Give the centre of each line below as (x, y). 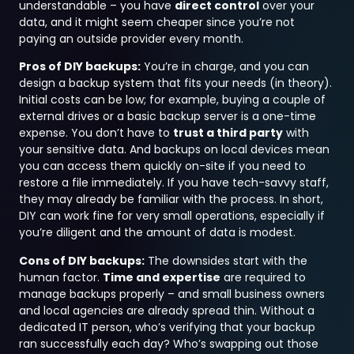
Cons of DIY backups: (82, 260)
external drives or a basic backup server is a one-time (168, 117)
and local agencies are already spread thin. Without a (167, 310)
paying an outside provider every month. (132, 38)
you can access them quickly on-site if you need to (163, 166)
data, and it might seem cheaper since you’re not (157, 22)
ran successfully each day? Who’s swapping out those (169, 343)
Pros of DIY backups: (80, 67)
